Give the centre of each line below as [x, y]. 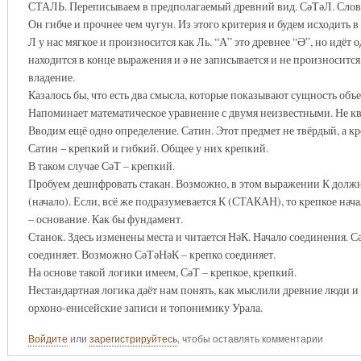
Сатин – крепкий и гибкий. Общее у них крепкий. [148, 147]
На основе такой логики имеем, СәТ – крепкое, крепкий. [162, 272]
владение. [51, 77]
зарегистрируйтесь [133, 339]
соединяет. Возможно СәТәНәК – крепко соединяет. [151, 254]
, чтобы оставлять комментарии [250, 339]
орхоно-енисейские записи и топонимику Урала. [145, 307]
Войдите [48, 339]
